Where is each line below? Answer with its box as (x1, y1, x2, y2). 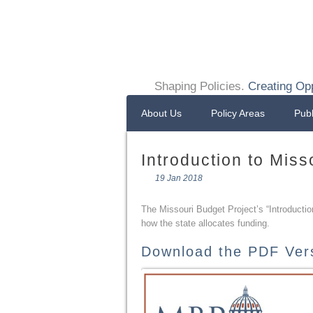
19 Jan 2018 (155, 173, 203, 183)
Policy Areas (211, 108, 265, 119)
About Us (141, 108, 182, 119)
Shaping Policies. (154, 80, 248, 92)
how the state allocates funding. (141, 218, 270, 228)
